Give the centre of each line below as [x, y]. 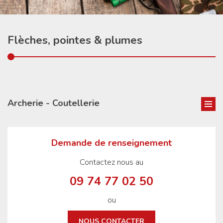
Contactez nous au [111, 162]
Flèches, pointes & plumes [75, 40]
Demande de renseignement [111, 143]
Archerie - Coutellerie [54, 103]
